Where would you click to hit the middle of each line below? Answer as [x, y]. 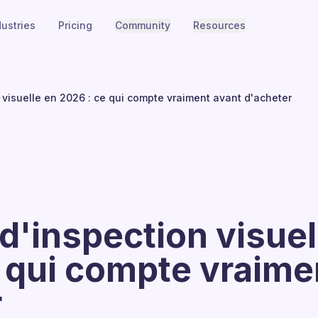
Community [142, 25]
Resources [219, 25]
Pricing [75, 25]
